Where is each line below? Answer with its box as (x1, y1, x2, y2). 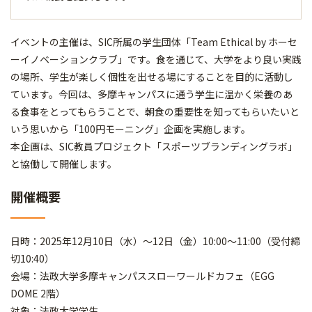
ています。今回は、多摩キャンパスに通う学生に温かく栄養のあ (10, 87, 292, 101)
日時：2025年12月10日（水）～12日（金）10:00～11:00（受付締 (10, 234, 300, 248)
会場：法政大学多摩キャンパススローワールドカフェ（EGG (10, 269, 274, 283)
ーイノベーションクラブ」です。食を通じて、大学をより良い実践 (10, 52, 302, 66)
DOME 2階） (10, 286, 65, 300)
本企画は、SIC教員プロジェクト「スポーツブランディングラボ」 (10, 139, 297, 153)
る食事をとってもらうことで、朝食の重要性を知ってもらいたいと (10, 104, 299, 118)
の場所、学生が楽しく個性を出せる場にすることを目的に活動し (10, 70, 293, 84)
